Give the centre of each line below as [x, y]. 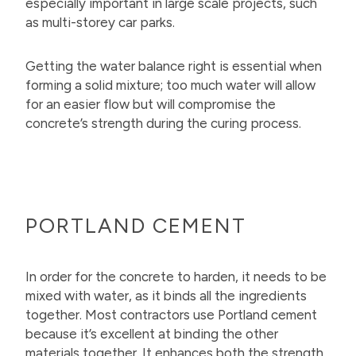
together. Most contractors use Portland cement [171, 315]
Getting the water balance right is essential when [174, 66]
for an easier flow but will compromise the [151, 104]
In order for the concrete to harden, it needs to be [176, 277]
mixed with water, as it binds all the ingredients [166, 296]
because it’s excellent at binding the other [152, 334]
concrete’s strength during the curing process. [165, 124]
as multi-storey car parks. [102, 22]
